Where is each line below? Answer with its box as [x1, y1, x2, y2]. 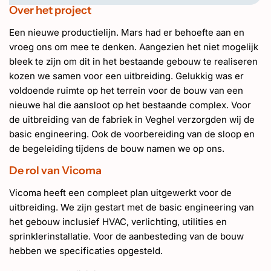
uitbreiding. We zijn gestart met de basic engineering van [9, 201, 254, 213]
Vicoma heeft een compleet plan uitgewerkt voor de [9, 187, 232, 198]
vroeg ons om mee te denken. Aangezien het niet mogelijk [9, 41, 258, 53]
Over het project [9, 4, 91, 17]
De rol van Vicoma [9, 164, 102, 177]
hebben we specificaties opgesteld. [9, 245, 163, 256]
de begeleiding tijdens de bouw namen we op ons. [9, 143, 224, 154]
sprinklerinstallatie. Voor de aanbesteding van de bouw [9, 230, 244, 242]
